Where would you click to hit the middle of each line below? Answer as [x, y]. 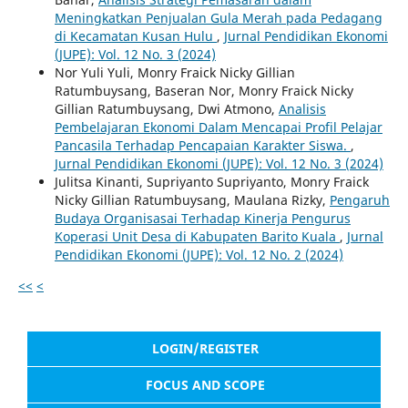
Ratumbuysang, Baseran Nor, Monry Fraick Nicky [204, 90]
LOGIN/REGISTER [205, 349]
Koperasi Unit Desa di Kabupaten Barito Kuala [197, 236]
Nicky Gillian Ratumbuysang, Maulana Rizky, [192, 199]
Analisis [302, 108]
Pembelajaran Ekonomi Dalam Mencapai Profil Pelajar [218, 127]
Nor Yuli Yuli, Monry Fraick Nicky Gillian [174, 72]
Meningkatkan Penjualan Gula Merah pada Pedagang [218, 17]
